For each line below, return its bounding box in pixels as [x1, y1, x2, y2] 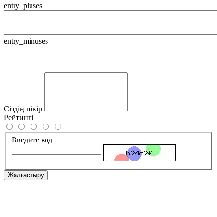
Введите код [12, 135, 52, 144]
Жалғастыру [8, 171, 44, 179]
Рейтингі [4, 113, 33, 122]
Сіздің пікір [4, 105, 42, 113]
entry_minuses [4, 37, 48, 46]
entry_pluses [4, 1, 42, 10]
